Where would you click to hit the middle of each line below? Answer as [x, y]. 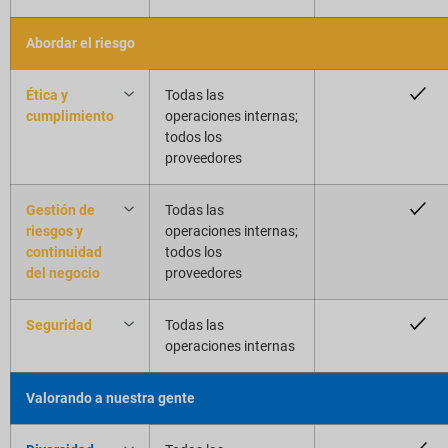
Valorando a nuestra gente [110, 397]
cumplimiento [70, 115]
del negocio [63, 272]
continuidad [64, 251]
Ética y [47, 94]
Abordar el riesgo [80, 42]
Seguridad [59, 324]
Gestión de [60, 209]
